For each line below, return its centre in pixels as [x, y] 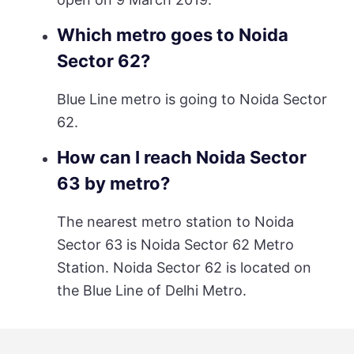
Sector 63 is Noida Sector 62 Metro [175, 244]
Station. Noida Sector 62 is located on [184, 267]
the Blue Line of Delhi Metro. [151, 290]
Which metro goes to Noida [172, 35]
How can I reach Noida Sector [181, 158]
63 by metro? [113, 184]
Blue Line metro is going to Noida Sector [192, 99]
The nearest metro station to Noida [175, 221]
